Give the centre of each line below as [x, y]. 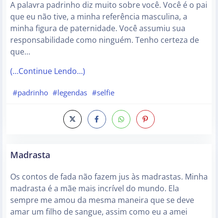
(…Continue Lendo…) [48, 71]
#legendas [70, 92]
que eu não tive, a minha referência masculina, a [99, 16]
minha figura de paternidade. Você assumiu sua [98, 28]
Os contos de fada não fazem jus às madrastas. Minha [109, 177]
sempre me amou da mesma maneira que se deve [102, 200]
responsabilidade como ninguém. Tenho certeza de [105, 40]
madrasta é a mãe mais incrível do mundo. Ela [95, 189]
